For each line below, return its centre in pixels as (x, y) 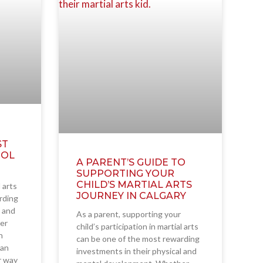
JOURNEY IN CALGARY (131, 196)
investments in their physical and (136, 251)
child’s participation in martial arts (137, 227)
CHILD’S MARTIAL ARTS (134, 185)
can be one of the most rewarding (138, 239)
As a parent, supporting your (128, 214)
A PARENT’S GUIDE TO (131, 163)
